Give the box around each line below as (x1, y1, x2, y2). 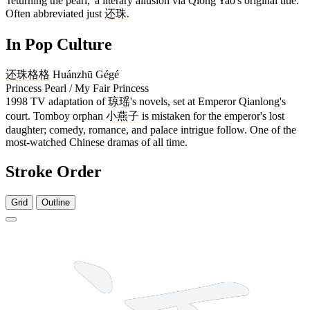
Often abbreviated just (6, 8, 104, 20)
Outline (42, 197, 70, 208)
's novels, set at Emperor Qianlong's (130, 95, 286, 107)
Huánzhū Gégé (53, 68, 119, 80)
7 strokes (269, 226, 299, 235)
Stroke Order (6, 162, 102, 181)
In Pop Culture (6, 35, 112, 54)
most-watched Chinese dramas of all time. (6, 136, 188, 148)
